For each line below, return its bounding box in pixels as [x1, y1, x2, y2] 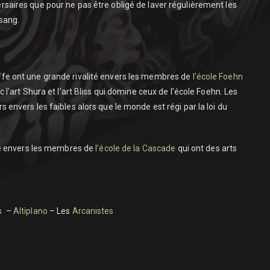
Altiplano [13, 206, 48, 216]
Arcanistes [72, 206, 114, 216]
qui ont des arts [175, 143, 237, 153]
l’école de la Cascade [95, 143, 176, 153]
